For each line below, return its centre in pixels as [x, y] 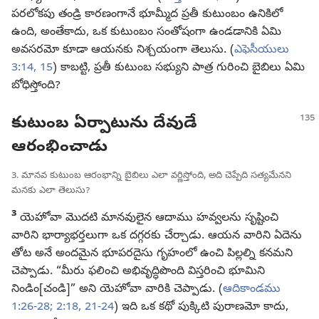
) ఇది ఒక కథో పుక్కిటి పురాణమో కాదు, [201, 307]
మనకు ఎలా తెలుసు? [51, 190]
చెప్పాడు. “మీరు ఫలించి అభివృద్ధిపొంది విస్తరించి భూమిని [138, 272]
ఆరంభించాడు [59, 147]
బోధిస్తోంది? [36, 87]
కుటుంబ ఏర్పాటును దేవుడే [104, 124]
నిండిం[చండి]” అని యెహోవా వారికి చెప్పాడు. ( [117, 289]
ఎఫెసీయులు [262, 51]
